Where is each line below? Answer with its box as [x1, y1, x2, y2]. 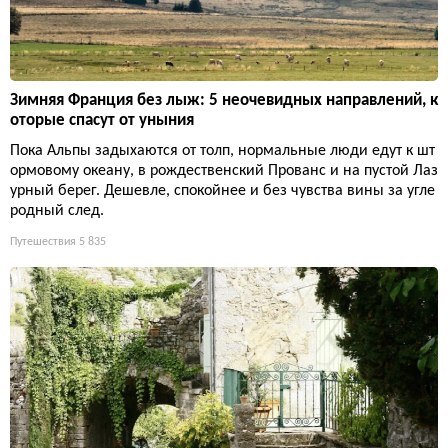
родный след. [10, 203, 104, 220]
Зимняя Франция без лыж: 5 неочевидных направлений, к [10, 92, 438, 110]
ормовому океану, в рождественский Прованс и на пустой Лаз [10, 163, 438, 180]
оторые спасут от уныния [10, 112, 194, 130]
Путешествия [10, 236, 76, 249]
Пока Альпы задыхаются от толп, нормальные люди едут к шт [10, 143, 435, 160]
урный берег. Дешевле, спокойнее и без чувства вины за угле [10, 183, 435, 200]
